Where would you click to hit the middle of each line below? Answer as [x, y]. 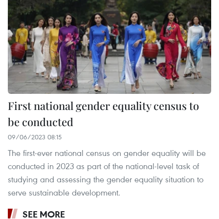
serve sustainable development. [64, 193]
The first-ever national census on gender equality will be [107, 153]
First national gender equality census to [103, 106]
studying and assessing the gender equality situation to [106, 179]
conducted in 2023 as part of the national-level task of [103, 166]
